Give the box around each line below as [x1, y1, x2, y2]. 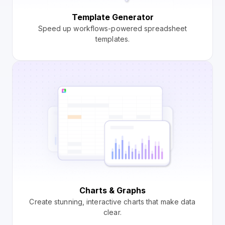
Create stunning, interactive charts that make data [29, 197, 196, 206]
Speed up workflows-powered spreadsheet [38, 24, 187, 33]
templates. [95, 34, 130, 43]
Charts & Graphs [79, 185, 146, 196]
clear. [103, 208, 122, 217]
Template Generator [71, 12, 154, 22]
